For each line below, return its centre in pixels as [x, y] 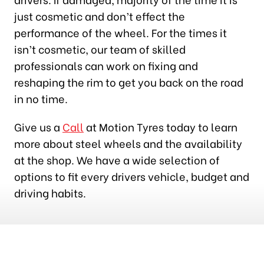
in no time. [41, 98]
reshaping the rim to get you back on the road [128, 81]
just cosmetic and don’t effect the [99, 15]
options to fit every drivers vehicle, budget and [131, 176]
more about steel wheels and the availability [128, 143]
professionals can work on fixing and [106, 65]
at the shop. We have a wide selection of [117, 159]
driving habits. [50, 192]
